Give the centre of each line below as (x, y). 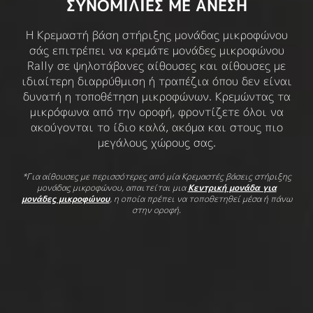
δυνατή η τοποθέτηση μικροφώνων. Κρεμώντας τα (156, 96)
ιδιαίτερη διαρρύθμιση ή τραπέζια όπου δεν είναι (156, 81)
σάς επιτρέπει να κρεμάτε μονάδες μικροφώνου (156, 50)
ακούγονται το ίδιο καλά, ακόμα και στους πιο (156, 127)
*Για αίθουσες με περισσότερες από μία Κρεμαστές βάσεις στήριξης (156, 176)
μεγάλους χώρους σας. (156, 143)
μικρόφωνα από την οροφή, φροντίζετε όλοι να (156, 112)
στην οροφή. (156, 210)
